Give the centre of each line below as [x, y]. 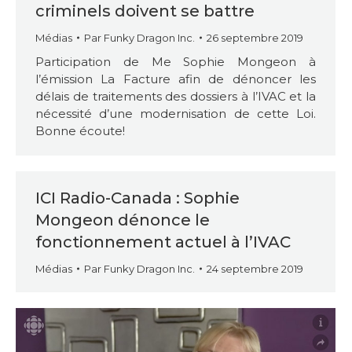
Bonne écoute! [80, 131]
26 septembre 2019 [255, 38]
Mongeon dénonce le [123, 220]
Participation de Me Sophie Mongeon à [176, 62]
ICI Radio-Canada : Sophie [137, 198]
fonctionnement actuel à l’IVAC [163, 242]
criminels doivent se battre [145, 11]
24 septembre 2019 [255, 269]
